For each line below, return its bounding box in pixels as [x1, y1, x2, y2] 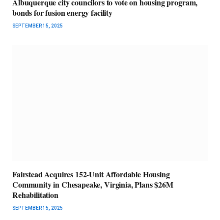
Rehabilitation [12, 189, 58, 201]
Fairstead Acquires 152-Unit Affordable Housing [12, 168, 170, 180]
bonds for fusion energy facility [12, 7, 112, 19]
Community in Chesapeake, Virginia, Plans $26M [12, 179, 173, 191]
